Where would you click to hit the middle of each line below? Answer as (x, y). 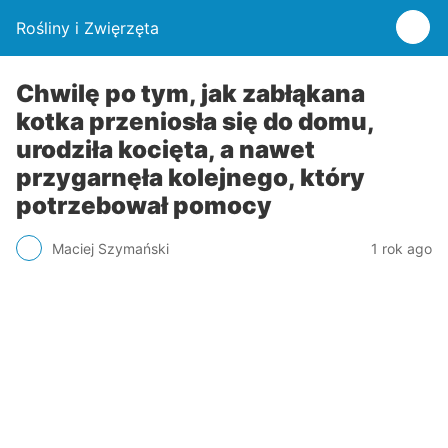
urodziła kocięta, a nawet (165, 149)
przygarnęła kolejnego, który (190, 177)
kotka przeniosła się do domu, (195, 121)
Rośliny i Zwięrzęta (87, 28)
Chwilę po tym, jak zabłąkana (190, 93)
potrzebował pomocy (144, 205)
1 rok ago (401, 248)
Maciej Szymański (110, 248)
